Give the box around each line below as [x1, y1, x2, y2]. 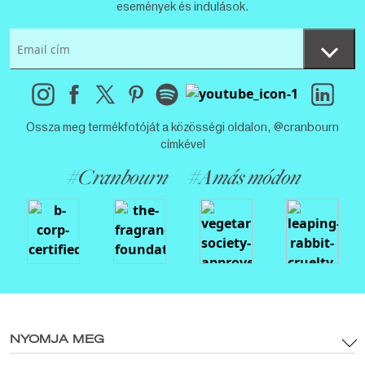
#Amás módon [187, 168, 300, 191]
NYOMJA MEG [10, 335, 104, 345]
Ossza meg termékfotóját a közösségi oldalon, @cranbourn [26, 121, 339, 134]
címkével [160, 138, 205, 151]
